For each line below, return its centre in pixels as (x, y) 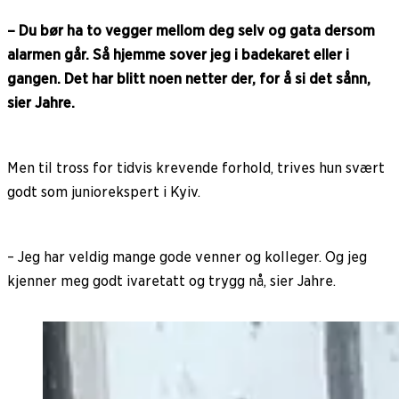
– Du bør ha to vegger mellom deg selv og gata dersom (191, 31)
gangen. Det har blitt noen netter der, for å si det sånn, (189, 79)
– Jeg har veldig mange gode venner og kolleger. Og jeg (187, 257)
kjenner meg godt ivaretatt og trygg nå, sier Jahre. (171, 281)
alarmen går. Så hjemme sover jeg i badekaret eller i (178, 55)
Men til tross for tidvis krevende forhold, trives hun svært (196, 168)
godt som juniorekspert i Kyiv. (104, 192)
